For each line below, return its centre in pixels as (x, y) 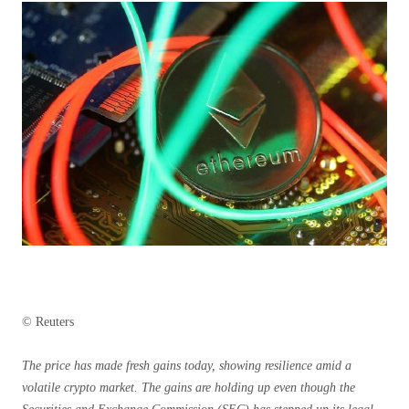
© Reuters (48, 321)
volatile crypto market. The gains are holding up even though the (189, 387)
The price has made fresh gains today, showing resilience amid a (187, 365)
